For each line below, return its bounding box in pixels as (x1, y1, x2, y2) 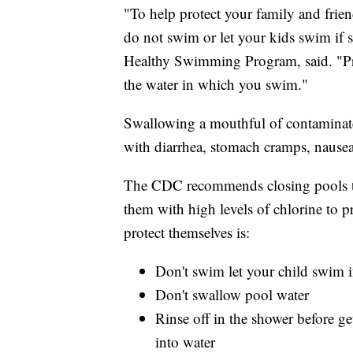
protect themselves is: (124, 222, 250, 243)
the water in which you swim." (124, 74, 308, 95)
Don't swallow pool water (155, 284, 309, 305)
